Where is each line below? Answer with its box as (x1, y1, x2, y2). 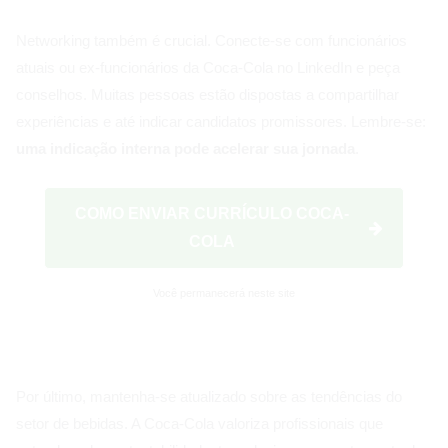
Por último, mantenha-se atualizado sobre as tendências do (16, 388, 402, 406)
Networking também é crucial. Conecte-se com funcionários (16, 32, 407, 50)
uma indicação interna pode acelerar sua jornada (16, 140, 355, 158)
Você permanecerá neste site (153, 287, 295, 300)
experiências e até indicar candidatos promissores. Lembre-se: (16, 113, 426, 131)
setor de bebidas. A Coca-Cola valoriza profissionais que (16, 415, 383, 433)
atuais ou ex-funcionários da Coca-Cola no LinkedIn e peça (16, 59, 400, 77)
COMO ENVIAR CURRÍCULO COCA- (75, 205, 349, 223)
